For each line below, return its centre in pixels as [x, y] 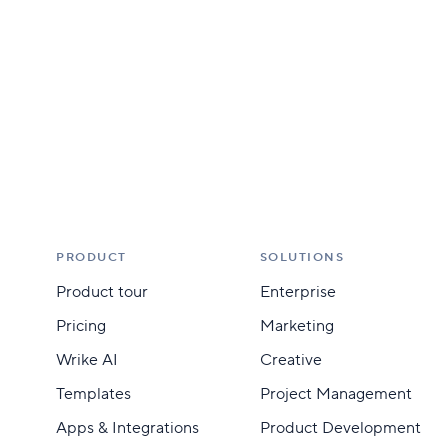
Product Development [340, 428]
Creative [290, 360]
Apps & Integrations [127, 428]
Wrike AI [87, 360]
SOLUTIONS [302, 257]
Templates [93, 394]
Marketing [296, 326]
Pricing [81, 326]
